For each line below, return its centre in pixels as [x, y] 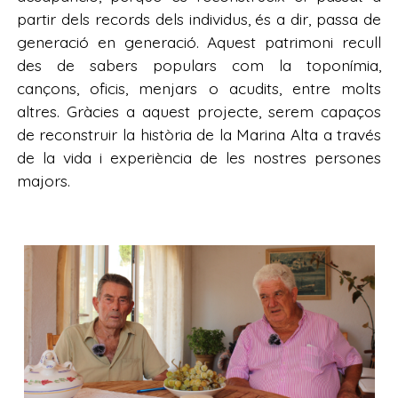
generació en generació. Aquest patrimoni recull [199, 41]
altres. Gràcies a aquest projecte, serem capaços [199, 111]
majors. [43, 180]
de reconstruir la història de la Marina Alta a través [199, 134]
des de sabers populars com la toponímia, [199, 64]
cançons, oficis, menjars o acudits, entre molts [199, 88]
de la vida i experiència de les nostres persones [199, 157]
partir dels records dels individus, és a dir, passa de [199, 18]
